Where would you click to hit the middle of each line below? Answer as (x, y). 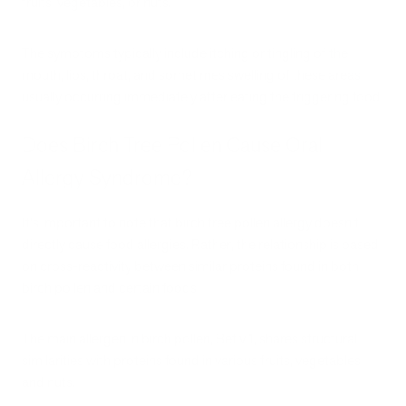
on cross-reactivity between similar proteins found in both (190, 266)
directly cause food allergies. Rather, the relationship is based (200, 244)
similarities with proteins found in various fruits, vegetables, (193, 361)
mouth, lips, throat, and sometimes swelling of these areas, (193, 75)
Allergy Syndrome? (107, 177)
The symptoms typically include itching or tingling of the (185, 53)
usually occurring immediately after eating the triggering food (201, 97)
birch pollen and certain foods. (111, 287)
